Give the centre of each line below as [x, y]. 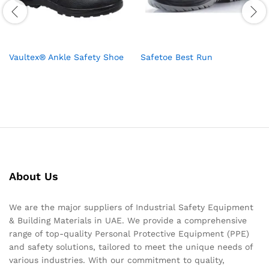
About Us [34, 177]
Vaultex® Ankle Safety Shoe [66, 57]
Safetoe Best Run [177, 57]
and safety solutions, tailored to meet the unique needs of [131, 247]
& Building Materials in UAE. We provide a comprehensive [128, 221]
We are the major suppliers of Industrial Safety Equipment [131, 207]
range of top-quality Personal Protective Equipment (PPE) [129, 234]
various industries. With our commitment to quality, [117, 260]
